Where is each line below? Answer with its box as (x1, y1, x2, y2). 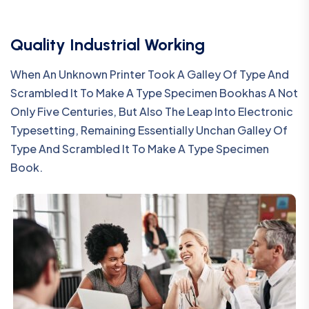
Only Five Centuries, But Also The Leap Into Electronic (10, 103, 293, 119)
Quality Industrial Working (10, 34, 205, 54)
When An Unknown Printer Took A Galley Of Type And (10, 66, 289, 81)
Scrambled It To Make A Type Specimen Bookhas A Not (10, 85, 298, 100)
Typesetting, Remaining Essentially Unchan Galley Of (10, 122, 288, 137)
